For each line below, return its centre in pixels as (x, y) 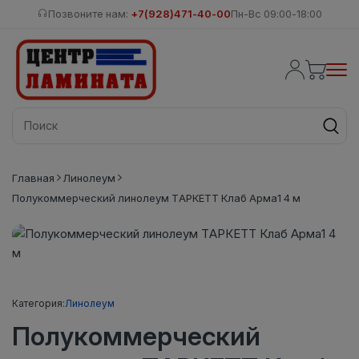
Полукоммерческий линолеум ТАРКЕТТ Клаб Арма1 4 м (156, 198)
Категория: (38, 303)
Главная (33, 177)
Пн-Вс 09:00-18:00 (276, 14)
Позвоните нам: (89, 14)
